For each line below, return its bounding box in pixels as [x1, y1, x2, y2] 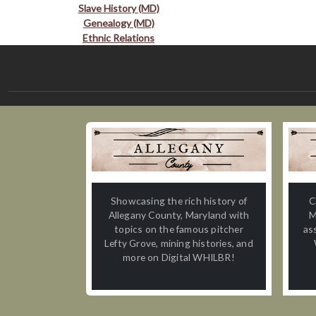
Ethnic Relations [83, 31, 154, 44]
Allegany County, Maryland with [108, 208, 250, 221]
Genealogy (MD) [83, 16, 154, 29]
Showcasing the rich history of [111, 194, 247, 207]
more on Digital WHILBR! [123, 250, 235, 263]
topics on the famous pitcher [114, 222, 243, 235]
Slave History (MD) [78, 1, 159, 14]
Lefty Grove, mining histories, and [104, 236, 253, 249]
